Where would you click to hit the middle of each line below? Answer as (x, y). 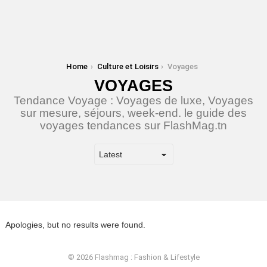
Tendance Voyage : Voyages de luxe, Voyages (133, 100)
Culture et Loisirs (128, 66)
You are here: (28, 66)
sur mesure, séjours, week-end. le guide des (133, 113)
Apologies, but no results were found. (75, 225)
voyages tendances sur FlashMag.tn (133, 125)
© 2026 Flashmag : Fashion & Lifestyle (133, 257)
